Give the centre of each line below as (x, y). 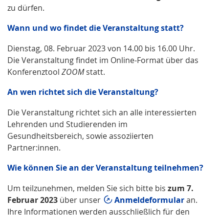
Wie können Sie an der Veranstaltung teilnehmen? (105, 167)
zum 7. (181, 188)
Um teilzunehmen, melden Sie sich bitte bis (88, 188)
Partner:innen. (34, 147)
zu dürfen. (26, 8)
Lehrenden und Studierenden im (67, 124)
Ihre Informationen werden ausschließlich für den (99, 211)
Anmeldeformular (149, 200)
